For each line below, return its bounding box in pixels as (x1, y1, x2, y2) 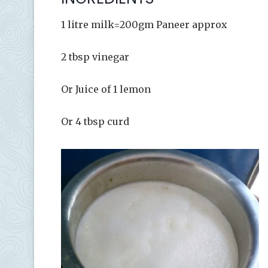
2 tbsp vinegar (61, 50, 129, 63)
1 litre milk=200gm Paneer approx (61, 18, 227, 31)
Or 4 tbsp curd (61, 115, 129, 127)
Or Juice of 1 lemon (61, 83, 151, 95)
